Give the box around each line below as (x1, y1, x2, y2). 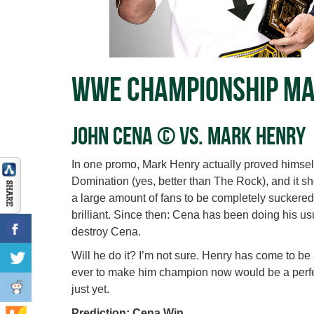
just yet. (71, 283, 109, 296)
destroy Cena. (71, 226, 141, 238)
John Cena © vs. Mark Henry (71, 122, 306, 150)
